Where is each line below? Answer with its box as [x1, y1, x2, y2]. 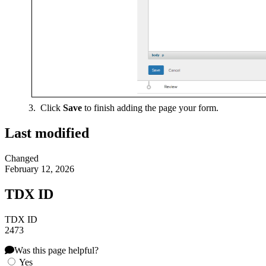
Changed [5, 153, 39, 164]
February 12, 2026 [5, 164, 74, 175]
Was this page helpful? [14, 245, 99, 255]
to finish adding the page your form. [82, 103, 218, 113]
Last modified [5, 125, 89, 141]
